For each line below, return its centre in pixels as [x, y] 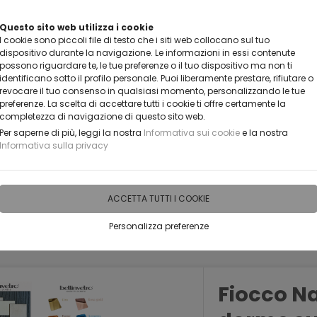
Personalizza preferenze [158, 226]
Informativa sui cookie [192, 133]
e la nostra [264, 133]
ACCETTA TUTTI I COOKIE [158, 198]
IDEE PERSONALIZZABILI [75, 189]
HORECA [254, 189]
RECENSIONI [184, 189]
